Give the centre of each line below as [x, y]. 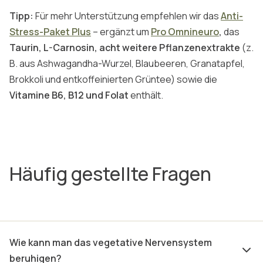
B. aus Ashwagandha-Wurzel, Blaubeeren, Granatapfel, [127, 64]
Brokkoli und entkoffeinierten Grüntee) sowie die [113, 80]
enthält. [146, 95]
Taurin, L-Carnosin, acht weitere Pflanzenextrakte [126, 48]
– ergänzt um [121, 32]
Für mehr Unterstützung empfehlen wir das [127, 16]
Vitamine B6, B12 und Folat [69, 95]
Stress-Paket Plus [50, 32]
